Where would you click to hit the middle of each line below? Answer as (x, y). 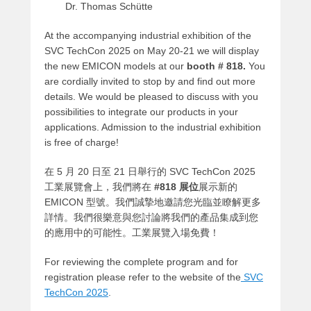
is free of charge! (82, 142)
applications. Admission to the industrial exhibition (153, 127)
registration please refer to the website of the (143, 277)
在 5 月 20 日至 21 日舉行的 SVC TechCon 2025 (150, 171)
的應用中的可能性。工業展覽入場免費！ (132, 232)
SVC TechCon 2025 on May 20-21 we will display (152, 50)
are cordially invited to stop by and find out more (150, 81)
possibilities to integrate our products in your (141, 111)
